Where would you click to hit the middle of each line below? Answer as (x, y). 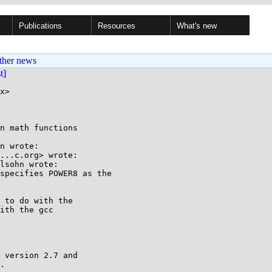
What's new (197, 26)
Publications (40, 26)
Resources (117, 26)
